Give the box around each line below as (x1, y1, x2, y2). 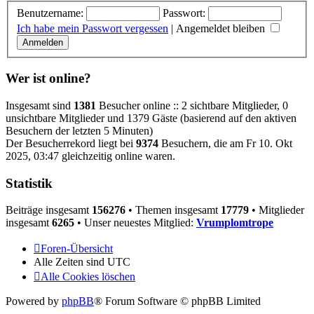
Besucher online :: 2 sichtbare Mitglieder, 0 (96, 99, 288, 111)
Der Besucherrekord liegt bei (6, 137, 136, 149)
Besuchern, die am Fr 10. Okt (158, 137, 292, 149)
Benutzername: (17, 6, 83, 19)
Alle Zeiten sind (34, 256, 107, 268)
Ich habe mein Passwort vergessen (17, 22, 168, 34)
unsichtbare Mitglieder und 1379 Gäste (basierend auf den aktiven (6, 111, 296, 124)
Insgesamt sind (6, 99, 74, 111)
